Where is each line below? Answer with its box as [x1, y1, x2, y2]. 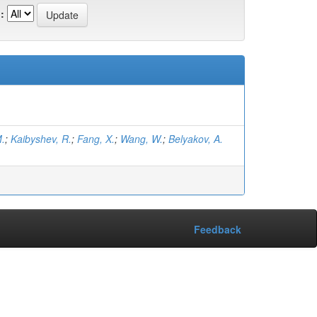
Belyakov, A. [168, 132, 223, 146]
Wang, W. [120, 132, 163, 146]
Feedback [194, 222, 241, 236]
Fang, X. [77, 132, 115, 146]
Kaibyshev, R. [11, 132, 71, 146]
